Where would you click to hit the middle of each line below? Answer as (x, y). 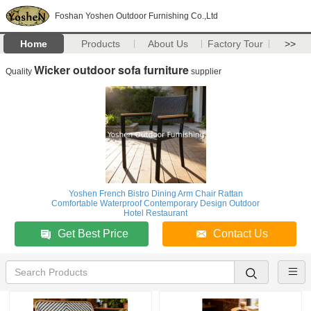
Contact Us (240, 234)
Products (101, 44)
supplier (205, 72)
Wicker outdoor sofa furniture (111, 70)
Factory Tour (236, 44)
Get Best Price (93, 234)
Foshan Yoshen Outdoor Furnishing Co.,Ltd (136, 16)
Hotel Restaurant (155, 213)
